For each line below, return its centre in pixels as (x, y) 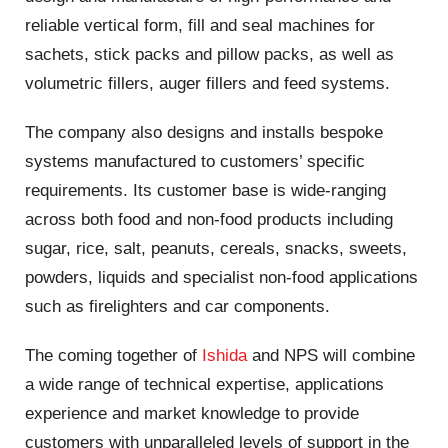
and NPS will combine (331, 356)
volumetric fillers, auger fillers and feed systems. (207, 83)
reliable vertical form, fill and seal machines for (200, 25)
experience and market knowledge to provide (192, 414)
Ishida (224, 356)
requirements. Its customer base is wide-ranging (205, 190)
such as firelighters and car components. (177, 306)
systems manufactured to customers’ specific (195, 161)
